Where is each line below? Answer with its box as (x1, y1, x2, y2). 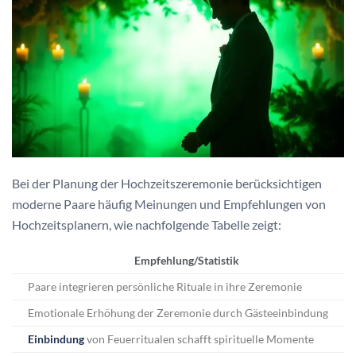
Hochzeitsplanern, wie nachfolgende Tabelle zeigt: (12, 216, 281, 232)
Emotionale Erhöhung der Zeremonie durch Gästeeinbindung (28, 306, 328, 319)
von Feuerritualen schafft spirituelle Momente (84, 332, 314, 346)
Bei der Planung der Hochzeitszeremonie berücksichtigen (12, 175, 322, 191)
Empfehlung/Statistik (133, 253, 239, 267)
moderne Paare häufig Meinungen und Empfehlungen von (12, 195, 326, 211)
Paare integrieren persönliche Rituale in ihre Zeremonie (28, 280, 302, 293)
